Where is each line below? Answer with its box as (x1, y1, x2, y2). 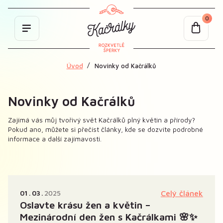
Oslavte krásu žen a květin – (20, 199, 150, 211)
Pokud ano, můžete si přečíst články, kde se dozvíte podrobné (8, 125, 203, 134)
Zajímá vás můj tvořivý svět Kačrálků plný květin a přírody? (8, 116, 195, 124)
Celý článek (160, 189, 203, 198)
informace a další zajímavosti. (8, 135, 104, 143)
